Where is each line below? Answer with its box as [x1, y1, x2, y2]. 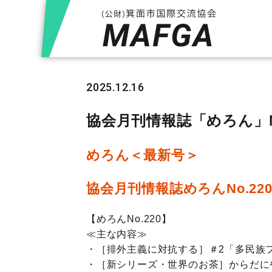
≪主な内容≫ [86, 229, 148, 239]
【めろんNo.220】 [86, 214, 172, 224]
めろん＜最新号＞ [86, 148, 199, 163]
